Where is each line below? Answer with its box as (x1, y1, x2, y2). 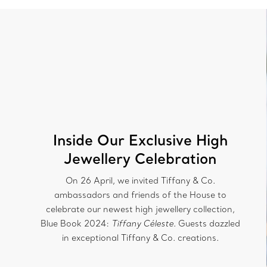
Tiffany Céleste (111, 218, 173, 229)
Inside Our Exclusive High (52, 130, 228, 149)
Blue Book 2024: (40, 218, 111, 229)
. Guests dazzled (173, 218, 240, 229)
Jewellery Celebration (64, 148, 217, 167)
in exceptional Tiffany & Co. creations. (61, 232, 219, 243)
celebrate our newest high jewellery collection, (45, 203, 235, 215)
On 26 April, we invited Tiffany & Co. (65, 175, 215, 186)
